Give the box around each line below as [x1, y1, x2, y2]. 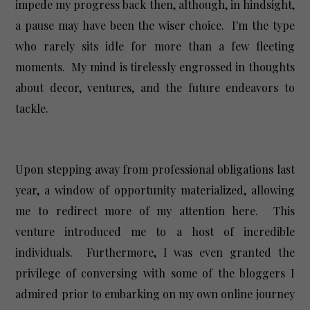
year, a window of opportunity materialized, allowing [15, 182, 295, 197]
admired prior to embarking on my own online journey [15, 286, 295, 301]
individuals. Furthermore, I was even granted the [15, 244, 295, 259]
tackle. [15, 100, 60, 116]
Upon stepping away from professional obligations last [15, 161, 295, 176]
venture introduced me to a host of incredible [15, 224, 295, 239]
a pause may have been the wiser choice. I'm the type [15, 17, 295, 33]
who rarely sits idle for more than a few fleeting [15, 38, 295, 53]
